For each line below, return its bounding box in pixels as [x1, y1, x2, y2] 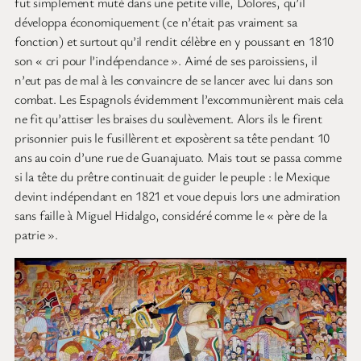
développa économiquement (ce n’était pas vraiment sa [15, 13, 297, 31]
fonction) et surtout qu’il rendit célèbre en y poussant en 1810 [15, 32, 334, 51]
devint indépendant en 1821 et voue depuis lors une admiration [15, 187, 341, 205]
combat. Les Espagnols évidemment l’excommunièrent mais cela [15, 90, 344, 109]
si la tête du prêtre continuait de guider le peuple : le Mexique [15, 168, 330, 186]
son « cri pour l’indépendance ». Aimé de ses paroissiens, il [15, 52, 317, 70]
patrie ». [15, 226, 59, 244]
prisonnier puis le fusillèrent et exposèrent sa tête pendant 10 [15, 129, 330, 147]
